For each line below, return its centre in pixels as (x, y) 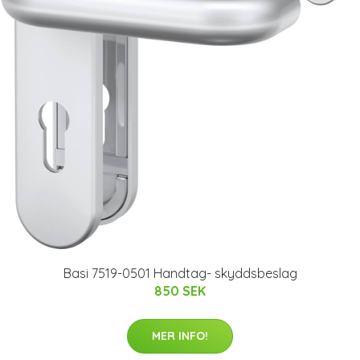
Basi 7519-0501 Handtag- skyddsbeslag (180, 273)
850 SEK (180, 290)
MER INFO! (180, 335)
